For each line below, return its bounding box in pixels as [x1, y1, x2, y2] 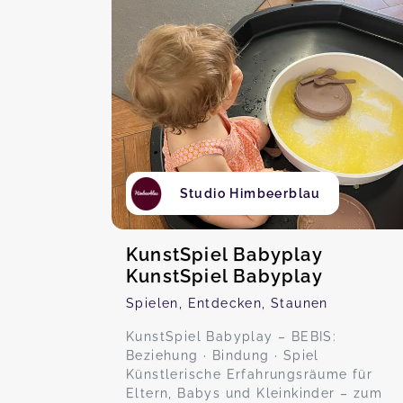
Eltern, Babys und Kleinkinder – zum [126, 386, 382, 400]
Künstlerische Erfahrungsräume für [126, 367, 373, 381]
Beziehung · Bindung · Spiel [126, 348, 319, 363]
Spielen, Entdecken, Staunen [126, 296, 328, 310]
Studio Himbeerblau [179, 186, 321, 201]
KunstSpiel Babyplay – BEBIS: [126, 329, 337, 344]
